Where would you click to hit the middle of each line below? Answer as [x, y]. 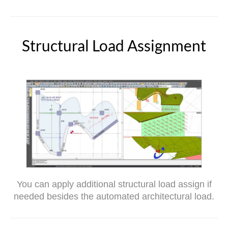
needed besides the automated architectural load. [114, 197]
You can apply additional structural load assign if [114, 184]
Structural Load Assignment [114, 45]
